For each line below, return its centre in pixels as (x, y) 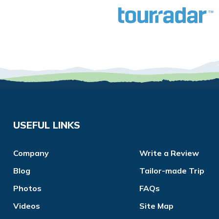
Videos (27, 206)
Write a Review (169, 153)
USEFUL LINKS (47, 125)
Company (31, 153)
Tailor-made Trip (172, 171)
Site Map (156, 206)
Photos (27, 188)
